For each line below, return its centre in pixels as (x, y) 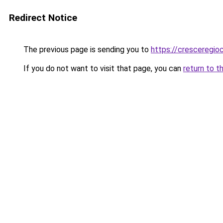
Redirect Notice (43, 18)
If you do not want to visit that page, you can (102, 68)
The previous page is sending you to (86, 50)
